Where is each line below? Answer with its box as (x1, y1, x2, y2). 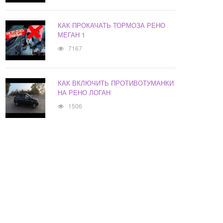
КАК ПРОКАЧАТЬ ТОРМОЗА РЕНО (58, 20, 166, 30)
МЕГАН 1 (58, 30, 86, 40)
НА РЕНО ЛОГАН (58, 88, 111, 98)
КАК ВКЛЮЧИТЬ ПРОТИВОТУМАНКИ (58, 78, 174, 88)
